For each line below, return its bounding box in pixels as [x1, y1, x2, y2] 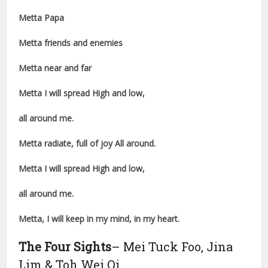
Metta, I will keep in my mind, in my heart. [19, 213, 180, 225]
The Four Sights [19, 239, 112, 255]
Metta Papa [19, 12, 65, 24]
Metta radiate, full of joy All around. [19, 138, 156, 150]
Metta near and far [19, 62, 92, 74]
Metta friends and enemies [19, 37, 123, 49]
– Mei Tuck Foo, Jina [111, 239, 233, 255]
